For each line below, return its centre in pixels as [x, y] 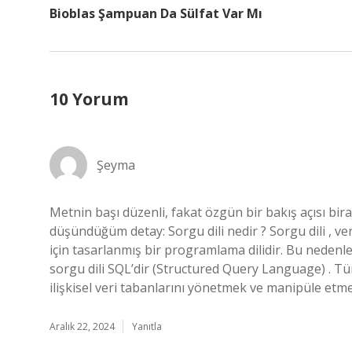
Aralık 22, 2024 [82, 326]
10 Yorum [89, 99]
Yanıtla [147, 326]
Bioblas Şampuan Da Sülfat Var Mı [156, 13]
